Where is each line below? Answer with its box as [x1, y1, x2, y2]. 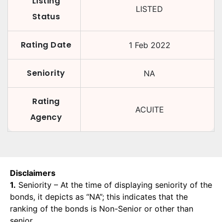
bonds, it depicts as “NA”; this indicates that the [10, 192, 188, 202]
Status [32, 11, 60, 22]
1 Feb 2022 [128, 40, 170, 50]
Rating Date [20, 39, 72, 51]
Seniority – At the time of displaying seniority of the [16, 180, 212, 190]
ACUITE [135, 105, 164, 114]
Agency [30, 111, 62, 123]
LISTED [136, 4, 163, 14]
